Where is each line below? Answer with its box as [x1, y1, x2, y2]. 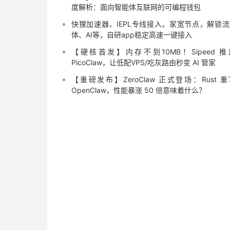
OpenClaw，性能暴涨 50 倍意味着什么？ [71, 86, 206, 94]
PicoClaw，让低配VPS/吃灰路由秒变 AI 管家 [71, 58, 216, 67]
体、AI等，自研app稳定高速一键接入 [71, 30, 192, 39]
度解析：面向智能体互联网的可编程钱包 [71, 3, 201, 11]
